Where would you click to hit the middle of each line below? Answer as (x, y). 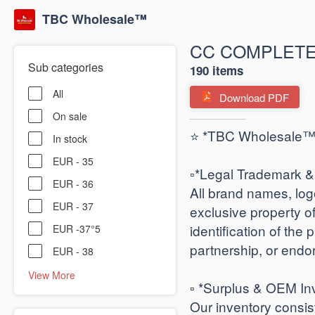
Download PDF (254, 97)
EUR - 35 (73, 161)
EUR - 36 (73, 184)
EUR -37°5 (77, 229)
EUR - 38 (73, 251)
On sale (70, 116)
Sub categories (66, 67)
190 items (217, 70)
